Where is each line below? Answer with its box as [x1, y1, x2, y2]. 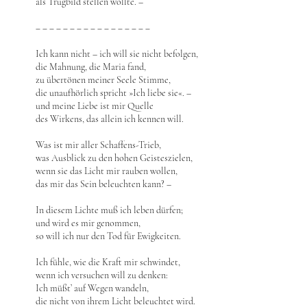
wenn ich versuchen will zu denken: [36, 269, 168, 281]
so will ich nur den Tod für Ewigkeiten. [36, 230, 181, 242]
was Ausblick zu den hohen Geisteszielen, [36, 152, 193, 164]
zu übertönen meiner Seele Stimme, [36, 74, 171, 86]
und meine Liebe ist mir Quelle [36, 100, 153, 112]
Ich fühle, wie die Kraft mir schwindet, [36, 256, 180, 268]
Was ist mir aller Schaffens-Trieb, [36, 139, 161, 151]
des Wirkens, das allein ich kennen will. [36, 113, 184, 125]
